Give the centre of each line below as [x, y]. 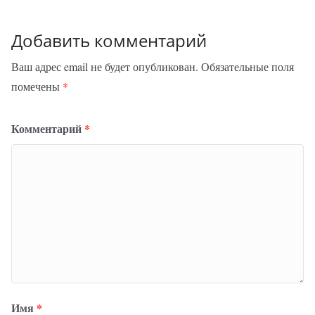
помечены [37, 86]
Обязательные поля [247, 66]
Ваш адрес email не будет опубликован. [105, 66]
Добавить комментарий [109, 40]
